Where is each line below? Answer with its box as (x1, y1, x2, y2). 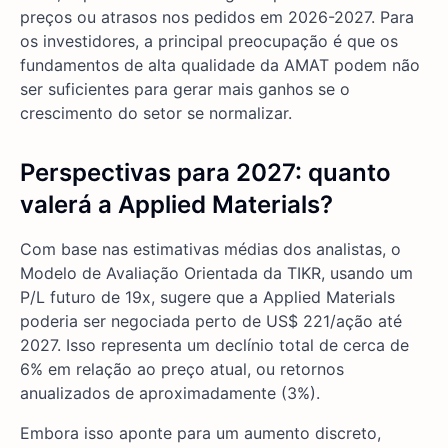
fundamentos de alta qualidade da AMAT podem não (20, 55, 420, 76)
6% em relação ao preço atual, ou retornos (20, 359, 344, 380)
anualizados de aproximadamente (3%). (20, 383, 320, 404)
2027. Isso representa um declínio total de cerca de (20, 335, 409, 356)
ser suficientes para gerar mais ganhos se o (20, 79, 350, 100)
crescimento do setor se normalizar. (20, 103, 292, 124)
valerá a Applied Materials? (20, 190, 333, 220)
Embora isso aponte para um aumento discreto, (20, 423, 381, 444)
